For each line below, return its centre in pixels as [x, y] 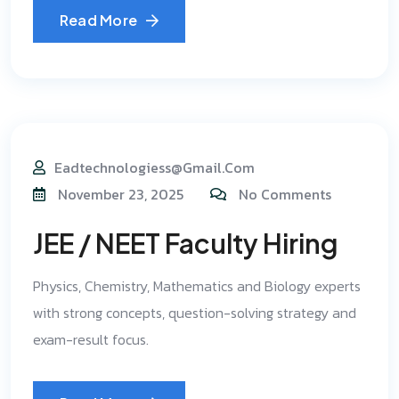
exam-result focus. [91, 339]
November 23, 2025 [119, 194]
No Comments [285, 194]
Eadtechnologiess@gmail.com [155, 167]
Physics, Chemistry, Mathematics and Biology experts [197, 286]
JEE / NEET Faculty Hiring [186, 243]
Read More [99, 20]
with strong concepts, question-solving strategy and [195, 313]
